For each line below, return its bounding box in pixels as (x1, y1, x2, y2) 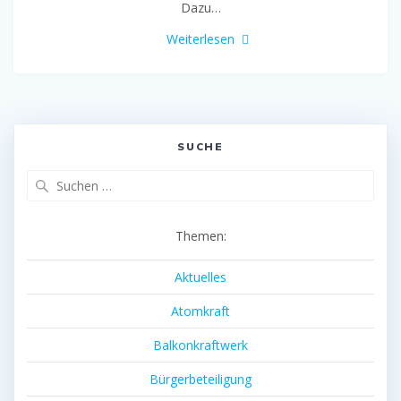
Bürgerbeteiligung (149, 371, 252, 388)
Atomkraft (171, 303, 230, 320)
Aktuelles (175, 269, 226, 286)
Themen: (175, 227, 226, 245)
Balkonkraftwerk (153, 337, 248, 354)
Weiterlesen (166, 30, 235, 48)
